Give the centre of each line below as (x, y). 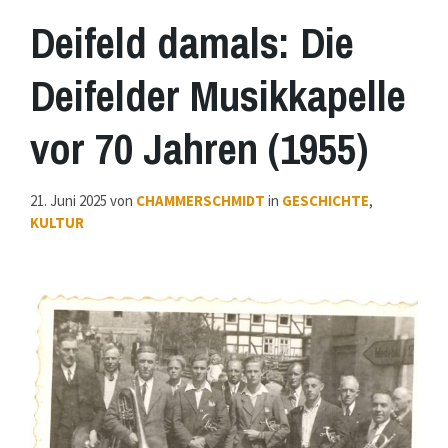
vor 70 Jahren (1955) (199, 149)
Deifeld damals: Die (192, 43)
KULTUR (57, 223)
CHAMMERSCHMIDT (200, 201)
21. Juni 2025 (70, 201)
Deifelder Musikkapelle (218, 96)
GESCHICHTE (325, 201)
